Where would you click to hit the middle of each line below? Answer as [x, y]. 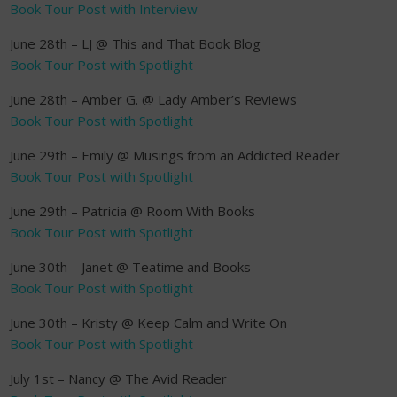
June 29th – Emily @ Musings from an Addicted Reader [175, 155]
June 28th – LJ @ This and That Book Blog [135, 43]
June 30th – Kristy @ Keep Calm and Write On [148, 323]
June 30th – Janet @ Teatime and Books [130, 267]
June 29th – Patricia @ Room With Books [132, 211]
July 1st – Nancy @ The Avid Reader [118, 378]
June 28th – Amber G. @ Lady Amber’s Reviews [153, 99]
